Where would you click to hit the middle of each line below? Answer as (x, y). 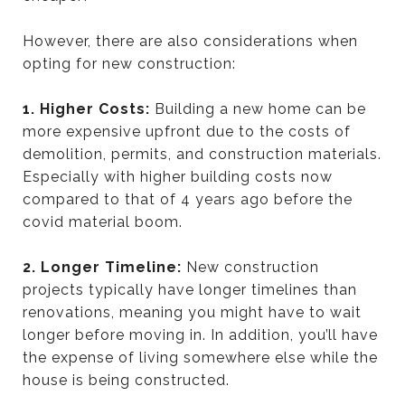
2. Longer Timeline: (104, 267)
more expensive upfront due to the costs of (187, 131)
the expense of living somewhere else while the (200, 357)
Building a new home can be (260, 108)
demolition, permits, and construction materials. (202, 154)
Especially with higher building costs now (178, 176)
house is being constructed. (126, 380)
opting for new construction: (129, 63)
